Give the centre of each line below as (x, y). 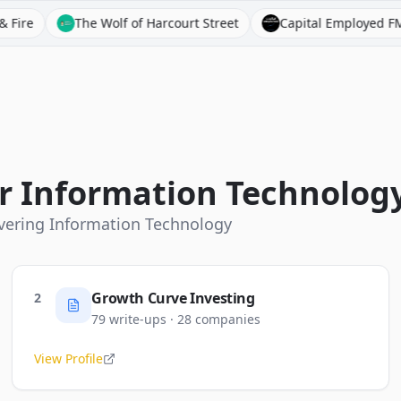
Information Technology (141, 224)
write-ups (138, 319)
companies (228, 319)
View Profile (69, 358)
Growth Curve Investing (173, 298)
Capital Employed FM (264, 23)
